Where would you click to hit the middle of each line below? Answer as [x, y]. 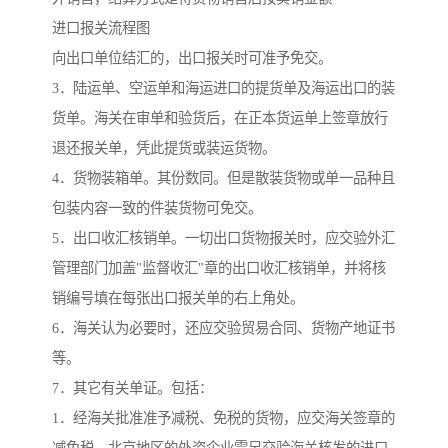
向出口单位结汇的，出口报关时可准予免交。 [192, 58]
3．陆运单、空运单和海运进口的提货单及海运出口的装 [223, 88]
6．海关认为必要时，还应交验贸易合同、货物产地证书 [223, 328]
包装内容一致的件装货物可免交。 [157, 208]
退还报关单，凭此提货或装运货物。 [164, 148]
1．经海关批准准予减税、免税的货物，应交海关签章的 [223, 418]
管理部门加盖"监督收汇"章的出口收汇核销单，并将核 [219, 268]
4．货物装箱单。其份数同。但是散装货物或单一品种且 [223, 178]
